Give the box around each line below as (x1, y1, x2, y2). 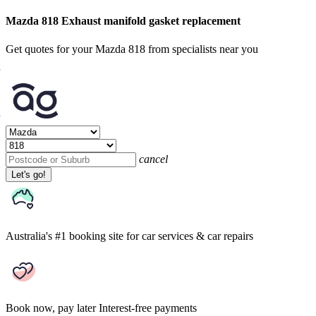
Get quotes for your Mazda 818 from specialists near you (6, 42, 258, 55)
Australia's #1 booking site (6, 229, 123, 242)
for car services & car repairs (126, 229, 253, 242)
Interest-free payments (99, 301, 197, 314)
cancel (139, 152, 168, 165)
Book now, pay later (6, 301, 96, 314)
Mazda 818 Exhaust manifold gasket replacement (6, 15, 241, 28)
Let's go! (11, 169, 46, 180)
